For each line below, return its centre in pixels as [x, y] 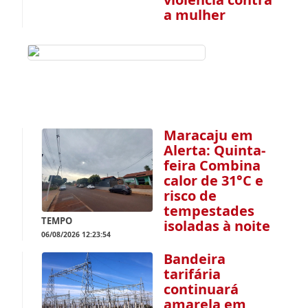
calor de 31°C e [214, 180]
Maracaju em [209, 135]
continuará [201, 289]
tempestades [209, 210]
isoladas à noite [217, 225]
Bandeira [195, 258]
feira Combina [212, 165]
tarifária [192, 274]
